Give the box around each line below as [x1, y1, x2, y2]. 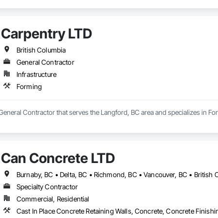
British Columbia [16, 46, 66, 54]
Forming [16, 82, 42, 91]
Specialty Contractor [16, 182, 78, 191]
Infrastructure [16, 70, 57, 79]
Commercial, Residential [16, 195, 90, 203]
